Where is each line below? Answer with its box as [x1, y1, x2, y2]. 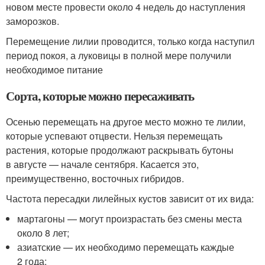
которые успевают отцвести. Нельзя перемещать [6, 129, 222, 143]
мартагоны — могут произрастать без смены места [17, 212, 243, 225]
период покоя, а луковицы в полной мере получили [6, 49, 231, 62]
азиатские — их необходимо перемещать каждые [17, 240, 235, 254]
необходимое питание [6, 63, 103, 76]
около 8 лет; [17, 226, 70, 240]
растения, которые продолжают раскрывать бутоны [6, 143, 234, 157]
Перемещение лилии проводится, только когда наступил [6, 34, 254, 48]
